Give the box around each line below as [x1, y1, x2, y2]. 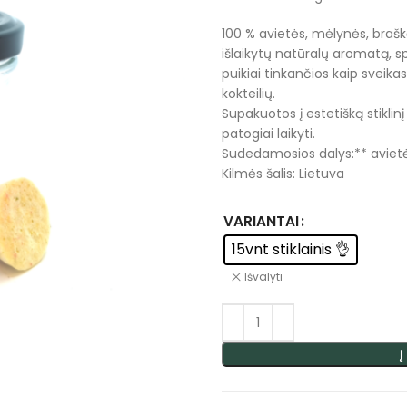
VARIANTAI [223, 212, 299, 231]
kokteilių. [222, 84, 275, 103]
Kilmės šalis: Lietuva [222, 164, 344, 183]
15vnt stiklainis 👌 [232, 239, 350, 260]
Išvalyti [244, 268, 283, 284]
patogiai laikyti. [222, 124, 315, 143]
